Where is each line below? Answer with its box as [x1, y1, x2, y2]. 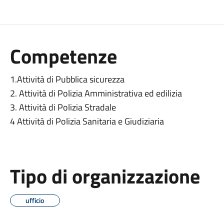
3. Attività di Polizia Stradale [9, 100, 116, 114]
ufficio [25, 195, 44, 205]
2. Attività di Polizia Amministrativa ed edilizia [9, 86, 182, 100]
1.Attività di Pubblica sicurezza [9, 72, 124, 86]
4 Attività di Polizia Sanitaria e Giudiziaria [9, 114, 164, 128]
